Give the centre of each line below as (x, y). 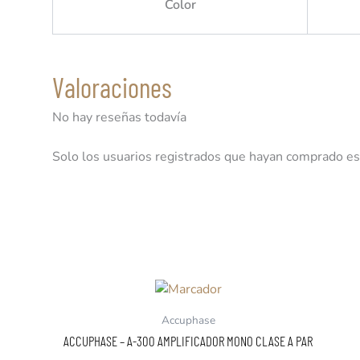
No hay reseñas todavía (119, 117)
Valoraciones (112, 87)
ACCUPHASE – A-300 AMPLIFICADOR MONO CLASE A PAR (188, 340)
